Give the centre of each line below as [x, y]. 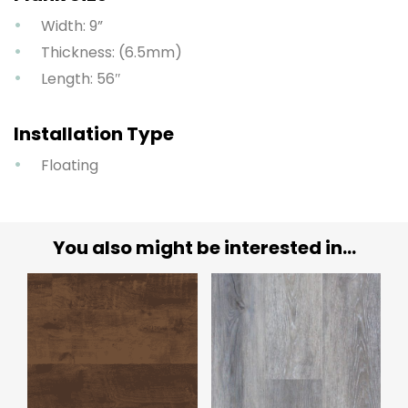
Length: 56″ [81, 78]
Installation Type [94, 133]
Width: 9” [72, 25]
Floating [70, 165]
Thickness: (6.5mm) [112, 52]
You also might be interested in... [204, 247]
